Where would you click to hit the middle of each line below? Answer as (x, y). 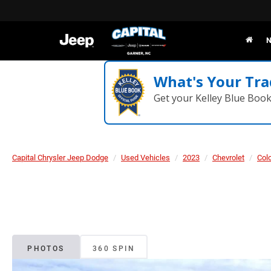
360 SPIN (114, 249)
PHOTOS (46, 249)
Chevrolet (228, 158)
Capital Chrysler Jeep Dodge (60, 158)
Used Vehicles (145, 158)
